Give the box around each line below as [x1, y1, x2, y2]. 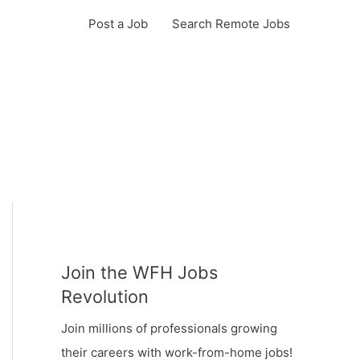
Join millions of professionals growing [61, 321, 277, 336]
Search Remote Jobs [172, 16, 290, 31]
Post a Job [88, 16, 148, 31]
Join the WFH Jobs [61, 262, 218, 283]
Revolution [61, 286, 149, 307]
